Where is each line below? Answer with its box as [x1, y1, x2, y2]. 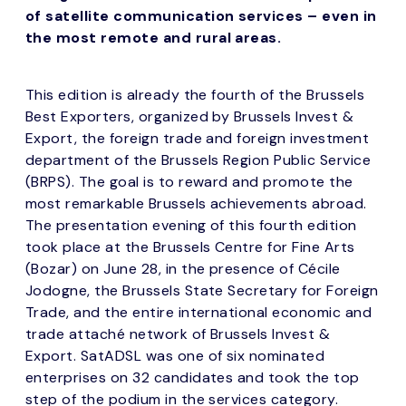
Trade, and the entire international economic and [25, 302, 372, 322]
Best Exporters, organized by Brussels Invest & [25, 106, 354, 126]
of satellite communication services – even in [25, 5, 377, 25]
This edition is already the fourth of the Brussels [25, 84, 365, 104]
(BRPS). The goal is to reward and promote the [25, 171, 353, 191]
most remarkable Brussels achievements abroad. [25, 193, 367, 213]
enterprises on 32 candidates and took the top [25, 367, 360, 387]
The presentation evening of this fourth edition [25, 215, 357, 235]
